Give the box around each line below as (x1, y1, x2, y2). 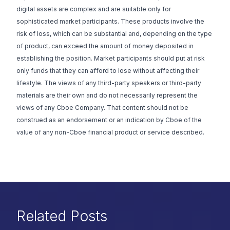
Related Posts (16, 207, 107, 225)
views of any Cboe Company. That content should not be (16, 104, 188, 112)
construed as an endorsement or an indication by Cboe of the (16, 116, 202, 124)
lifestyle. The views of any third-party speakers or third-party (16, 79, 201, 87)
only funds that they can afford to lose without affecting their (16, 67, 199, 75)
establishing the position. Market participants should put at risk (16, 54, 205, 63)
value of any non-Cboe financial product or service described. (16, 128, 204, 137)
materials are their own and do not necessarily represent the (16, 91, 198, 100)
